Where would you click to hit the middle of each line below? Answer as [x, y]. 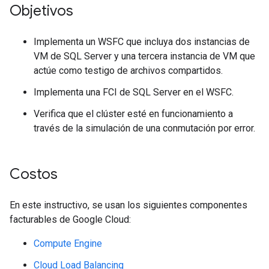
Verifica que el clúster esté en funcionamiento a [133, 113]
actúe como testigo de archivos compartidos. [128, 70]
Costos [34, 174]
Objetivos [41, 11]
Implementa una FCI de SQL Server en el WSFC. [134, 92]
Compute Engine [68, 243]
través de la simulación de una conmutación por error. [144, 128]
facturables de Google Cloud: [70, 219]
